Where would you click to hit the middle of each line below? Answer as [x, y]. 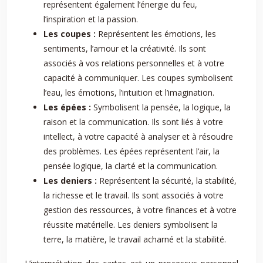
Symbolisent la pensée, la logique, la [162, 107]
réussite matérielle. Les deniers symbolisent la [131, 225]
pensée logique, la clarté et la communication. [131, 166]
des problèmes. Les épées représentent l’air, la [131, 151]
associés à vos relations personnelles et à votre [134, 63]
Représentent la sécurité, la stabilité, [168, 181]
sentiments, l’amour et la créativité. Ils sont [125, 48]
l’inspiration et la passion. [91, 19]
